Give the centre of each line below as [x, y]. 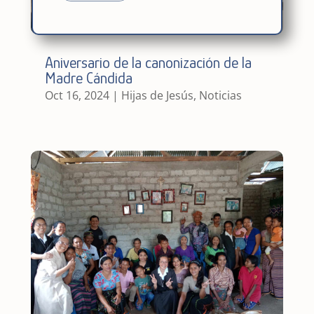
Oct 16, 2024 [77, 95]
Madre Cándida [88, 78]
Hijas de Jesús [157, 95]
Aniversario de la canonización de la [148, 62]
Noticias [220, 95]
